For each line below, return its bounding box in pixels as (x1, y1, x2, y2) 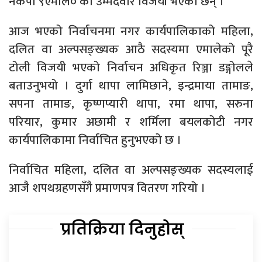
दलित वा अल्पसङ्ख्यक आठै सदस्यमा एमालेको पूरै (9, 39, 253, 60)
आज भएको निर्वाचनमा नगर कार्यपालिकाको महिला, (9, 21, 253, 42)
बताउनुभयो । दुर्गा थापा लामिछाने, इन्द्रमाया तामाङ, (9, 75, 253, 96)
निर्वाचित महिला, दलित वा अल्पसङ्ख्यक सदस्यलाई (9, 160, 253, 181)
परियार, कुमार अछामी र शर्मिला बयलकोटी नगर (9, 112, 253, 133)
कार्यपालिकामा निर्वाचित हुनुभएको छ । (9, 130, 181, 151)
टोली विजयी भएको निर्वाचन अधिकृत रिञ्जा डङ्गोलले (9, 57, 253, 78)
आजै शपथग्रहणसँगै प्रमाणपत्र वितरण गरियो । (9, 178, 205, 199)
